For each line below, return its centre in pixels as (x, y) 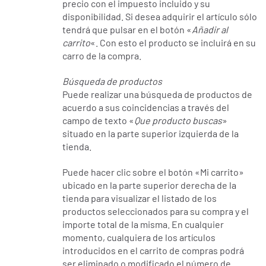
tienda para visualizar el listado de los (139, 198)
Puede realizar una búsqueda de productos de (157, 94)
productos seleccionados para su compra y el (155, 211)
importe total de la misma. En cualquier (143, 224)
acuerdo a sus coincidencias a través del (145, 107)
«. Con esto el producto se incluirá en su (173, 43)
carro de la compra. (102, 56)
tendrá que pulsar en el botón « (127, 30)
